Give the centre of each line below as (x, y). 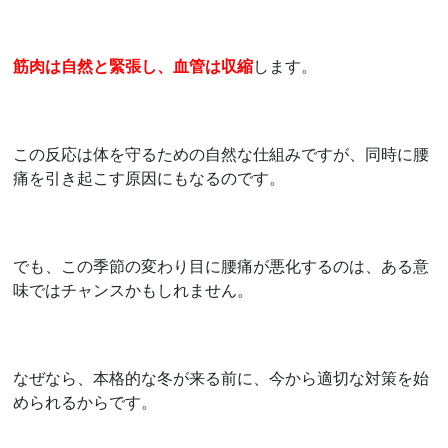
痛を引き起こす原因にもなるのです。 (149, 177)
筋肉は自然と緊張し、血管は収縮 (133, 65)
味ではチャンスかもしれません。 (133, 289)
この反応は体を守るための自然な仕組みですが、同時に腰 (221, 153)
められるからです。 (85, 401)
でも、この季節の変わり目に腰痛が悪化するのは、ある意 (221, 265)
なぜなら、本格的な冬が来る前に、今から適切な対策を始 (221, 377)
